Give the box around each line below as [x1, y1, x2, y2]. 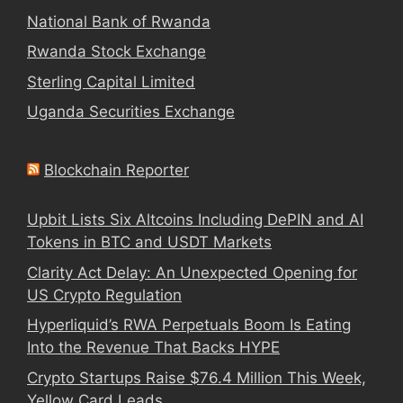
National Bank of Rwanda [27, 12, 210, 31]
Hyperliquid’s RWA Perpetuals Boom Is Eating [27, 316, 351, 335]
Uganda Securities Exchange [27, 103, 235, 121]
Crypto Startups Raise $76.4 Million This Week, [27, 368, 366, 387]
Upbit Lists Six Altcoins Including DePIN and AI [27, 210, 363, 229]
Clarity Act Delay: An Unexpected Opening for [27, 263, 357, 282]
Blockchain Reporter [44, 161, 189, 180]
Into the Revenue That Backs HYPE [27, 338, 280, 357]
